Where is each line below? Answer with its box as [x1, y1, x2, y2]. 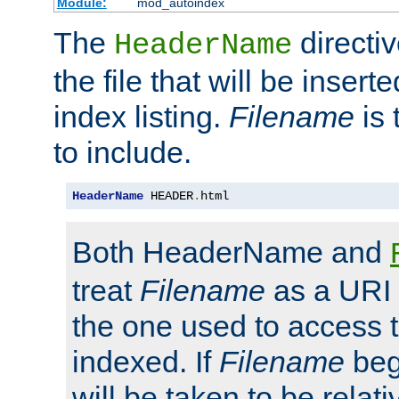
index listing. [53, 100, 229, 134]
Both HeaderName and [72, 235, 390, 270]
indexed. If [72, 345, 219, 379]
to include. [53, 135, 191, 170]
